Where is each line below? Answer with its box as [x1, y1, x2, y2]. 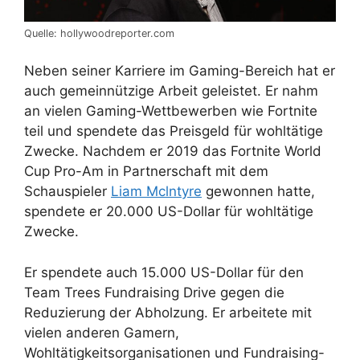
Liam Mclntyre [111, 183, 202, 200]
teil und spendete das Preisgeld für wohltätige [24, 123, 323, 140]
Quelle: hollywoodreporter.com [24, 27, 174, 39]
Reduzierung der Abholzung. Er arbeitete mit [24, 304, 312, 321]
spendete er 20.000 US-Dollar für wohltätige [24, 203, 313, 220]
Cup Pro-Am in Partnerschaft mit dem [24, 163, 268, 180]
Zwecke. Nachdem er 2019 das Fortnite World [24, 143, 321, 160]
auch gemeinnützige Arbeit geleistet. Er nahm [24, 83, 318, 100]
